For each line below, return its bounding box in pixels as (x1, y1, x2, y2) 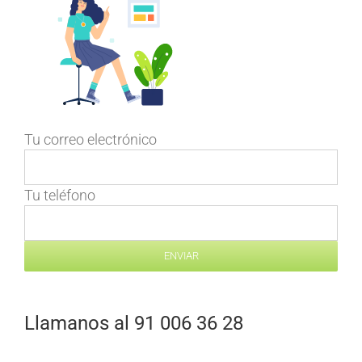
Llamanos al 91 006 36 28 (23, 312, 243, 335)
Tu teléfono (23, 187, 95, 204)
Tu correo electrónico (23, 131, 157, 149)
